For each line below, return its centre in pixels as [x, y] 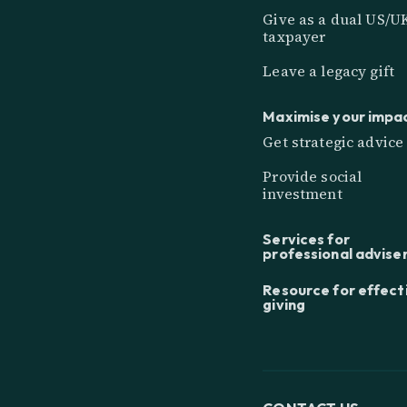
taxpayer [294, 36]
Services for [306, 239]
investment [303, 194]
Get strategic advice [333, 142]
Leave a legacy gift [328, 71]
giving [284, 305]
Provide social [313, 177]
